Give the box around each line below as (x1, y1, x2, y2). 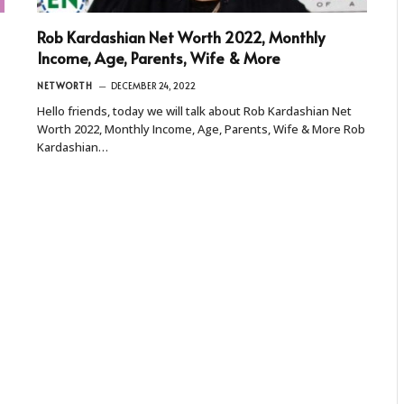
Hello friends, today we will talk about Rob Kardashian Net (37, 102, 352, 119)
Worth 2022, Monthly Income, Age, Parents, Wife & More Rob (37, 120, 365, 137)
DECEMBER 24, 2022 (111, 78, 196, 92)
